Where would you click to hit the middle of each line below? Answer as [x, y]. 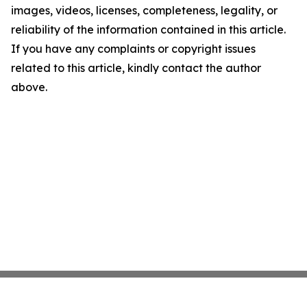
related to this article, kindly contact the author [136, 68]
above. [29, 87]
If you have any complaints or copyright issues [133, 49]
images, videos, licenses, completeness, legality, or [144, 10]
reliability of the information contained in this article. [148, 29]
